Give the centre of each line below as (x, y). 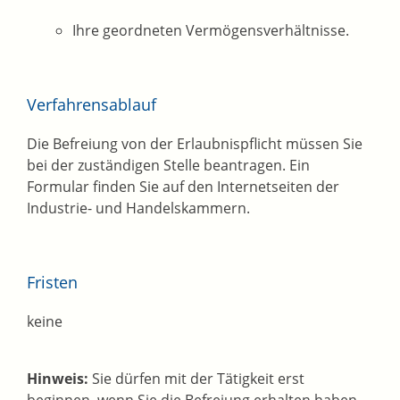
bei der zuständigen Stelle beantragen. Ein (168, 166)
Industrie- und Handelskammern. (138, 208)
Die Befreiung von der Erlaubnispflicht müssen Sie (195, 144)
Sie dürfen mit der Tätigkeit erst (196, 379)
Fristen (52, 283)
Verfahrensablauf (92, 105)
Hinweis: (58, 379)
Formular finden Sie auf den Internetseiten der (183, 187)
